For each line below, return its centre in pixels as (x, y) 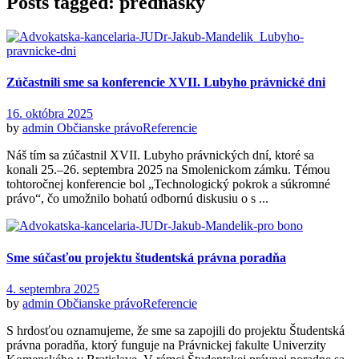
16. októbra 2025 (50, 114)
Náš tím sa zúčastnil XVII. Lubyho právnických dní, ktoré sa (160, 155)
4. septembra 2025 (53, 288)
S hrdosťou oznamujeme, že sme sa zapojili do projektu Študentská (175, 330)
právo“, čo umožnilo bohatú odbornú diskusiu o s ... (137, 199)
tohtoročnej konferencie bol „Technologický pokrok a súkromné (168, 184)
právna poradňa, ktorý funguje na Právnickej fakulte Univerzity (166, 345)
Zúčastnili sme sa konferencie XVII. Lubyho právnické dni (166, 83)
